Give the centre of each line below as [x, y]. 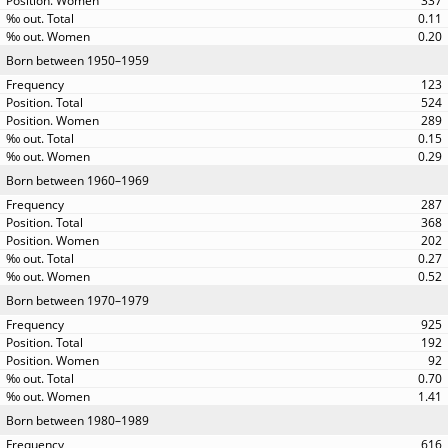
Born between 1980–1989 [77, 420]
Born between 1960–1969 [77, 180]
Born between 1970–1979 [77, 300]
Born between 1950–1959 [77, 60]
